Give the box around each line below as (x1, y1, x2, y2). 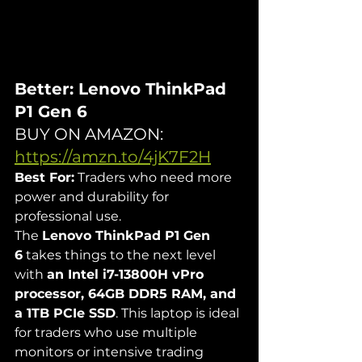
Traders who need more (74, 169, 235, 185)
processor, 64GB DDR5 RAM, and (15, 285, 240, 301)
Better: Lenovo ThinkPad (15, 78, 231, 99)
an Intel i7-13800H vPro (47, 266, 208, 282)
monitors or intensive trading (15, 343, 207, 360)
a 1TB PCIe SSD (15, 305, 116, 321)
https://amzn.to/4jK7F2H (15, 146, 211, 166)
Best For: (15, 169, 74, 185)
